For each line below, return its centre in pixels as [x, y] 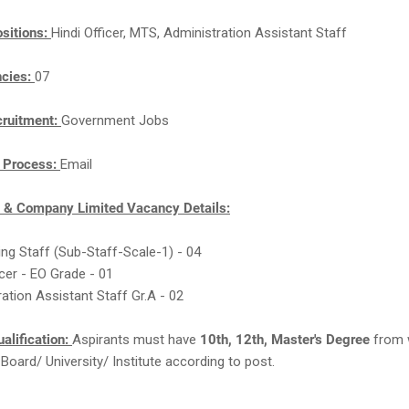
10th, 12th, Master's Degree [285, 340]
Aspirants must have [136, 340]
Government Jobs [115, 121]
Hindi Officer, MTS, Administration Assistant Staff [199, 33]
